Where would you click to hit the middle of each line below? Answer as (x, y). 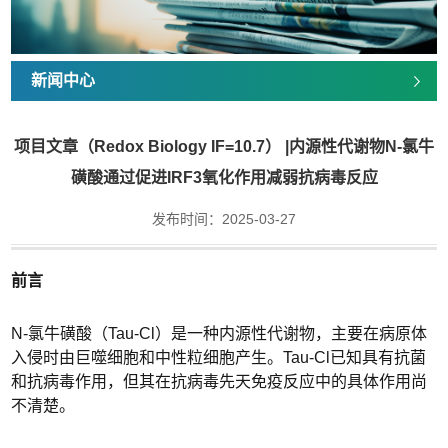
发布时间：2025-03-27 (224, 219)
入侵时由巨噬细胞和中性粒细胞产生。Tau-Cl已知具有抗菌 (219, 357)
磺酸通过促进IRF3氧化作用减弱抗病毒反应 (224, 177)
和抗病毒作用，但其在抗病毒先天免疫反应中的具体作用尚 (219, 381)
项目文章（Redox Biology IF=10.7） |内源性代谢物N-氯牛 (224, 146)
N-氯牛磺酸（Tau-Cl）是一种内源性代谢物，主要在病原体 (219, 333)
